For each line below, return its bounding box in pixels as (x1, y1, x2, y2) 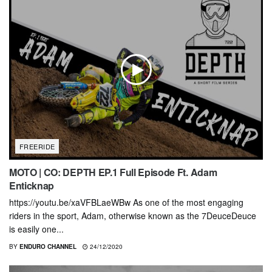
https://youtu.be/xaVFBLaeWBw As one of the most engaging (9, 196, 243, 209)
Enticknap (9, 178, 55, 193)
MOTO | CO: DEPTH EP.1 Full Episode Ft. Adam (9, 165, 217, 180)
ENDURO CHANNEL (19, 242, 76, 251)
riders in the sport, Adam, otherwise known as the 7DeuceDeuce (9, 209, 256, 222)
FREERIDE (19, 141, 55, 152)
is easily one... (9, 223, 64, 236)
